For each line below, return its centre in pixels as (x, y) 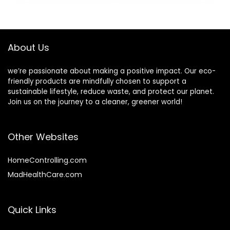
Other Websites (43, 137)
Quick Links (32, 209)
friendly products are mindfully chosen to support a (97, 81)
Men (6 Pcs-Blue (53, 16)
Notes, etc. (146, 36)
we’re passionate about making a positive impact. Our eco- (112, 71)
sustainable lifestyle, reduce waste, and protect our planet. (111, 91)
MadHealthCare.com (45, 174)
